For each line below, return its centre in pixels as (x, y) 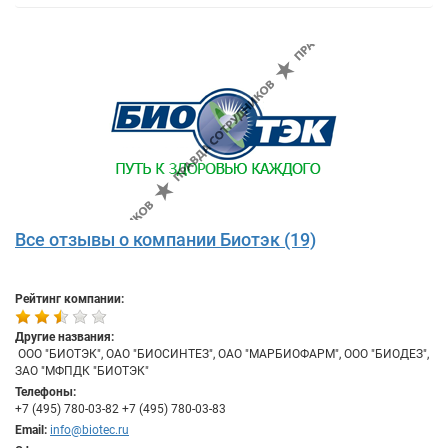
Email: (31, 430)
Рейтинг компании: (69, 299)
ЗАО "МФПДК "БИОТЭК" (82, 371)
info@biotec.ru (89, 430)
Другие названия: (64, 337)
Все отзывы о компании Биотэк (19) (165, 239)
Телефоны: (45, 392)
